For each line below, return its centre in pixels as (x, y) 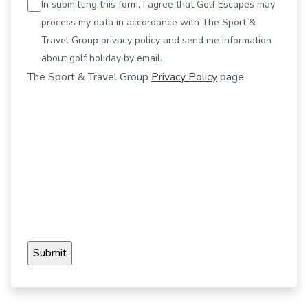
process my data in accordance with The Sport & (148, 22)
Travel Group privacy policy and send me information (156, 40)
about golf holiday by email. (102, 58)
